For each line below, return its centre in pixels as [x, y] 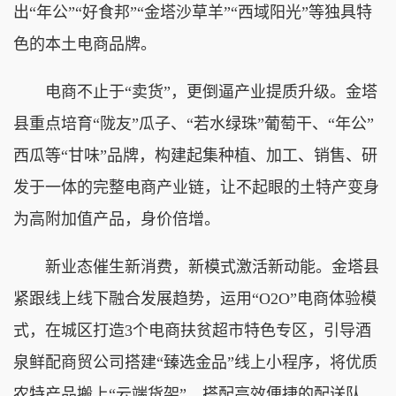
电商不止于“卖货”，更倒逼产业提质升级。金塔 [195, 91]
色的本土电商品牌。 [85, 44]
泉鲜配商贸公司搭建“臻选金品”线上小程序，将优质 [195, 362]
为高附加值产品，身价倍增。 [117, 219]
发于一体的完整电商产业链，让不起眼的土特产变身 [196, 187]
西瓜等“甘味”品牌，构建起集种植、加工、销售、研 [195, 155]
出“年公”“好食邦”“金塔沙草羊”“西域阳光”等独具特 [193, 12]
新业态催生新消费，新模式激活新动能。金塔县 [196, 267]
